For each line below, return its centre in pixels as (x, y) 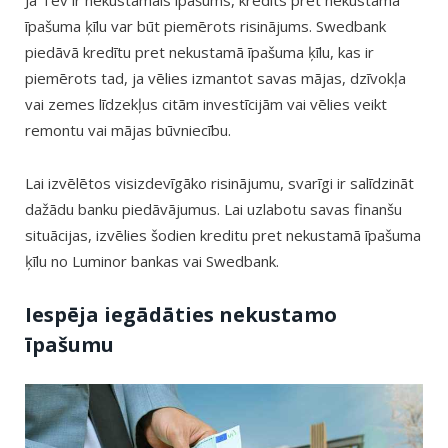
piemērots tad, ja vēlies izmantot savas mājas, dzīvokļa (215, 78)
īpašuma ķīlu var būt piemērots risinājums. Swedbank (205, 26)
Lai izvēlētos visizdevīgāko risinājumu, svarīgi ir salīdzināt (219, 182)
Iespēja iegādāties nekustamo (181, 314)
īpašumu (69, 344)
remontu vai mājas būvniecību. (128, 130)
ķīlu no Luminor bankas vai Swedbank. (152, 260)
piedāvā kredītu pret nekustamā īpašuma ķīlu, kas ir (199, 52)
